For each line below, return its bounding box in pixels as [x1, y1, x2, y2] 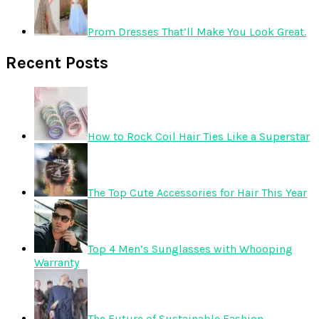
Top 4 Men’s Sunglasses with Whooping [88, 241, 293, 256]
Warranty [34, 255, 79, 269]
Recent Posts [6, 53, 108, 73]
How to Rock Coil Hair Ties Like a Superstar [88, 129, 310, 143]
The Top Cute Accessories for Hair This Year [88, 185, 307, 199]
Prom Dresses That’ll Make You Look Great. [88, 25, 306, 39]
